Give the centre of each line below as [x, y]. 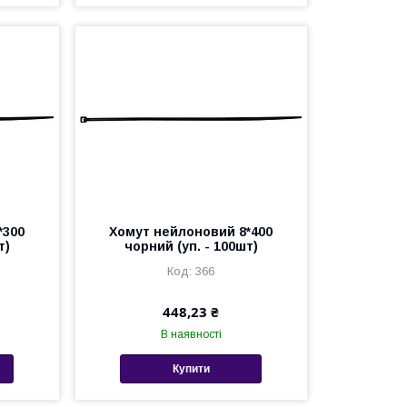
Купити [191, 369]
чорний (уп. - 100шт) [191, 246]
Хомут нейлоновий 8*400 [191, 231]
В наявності [191, 334]
